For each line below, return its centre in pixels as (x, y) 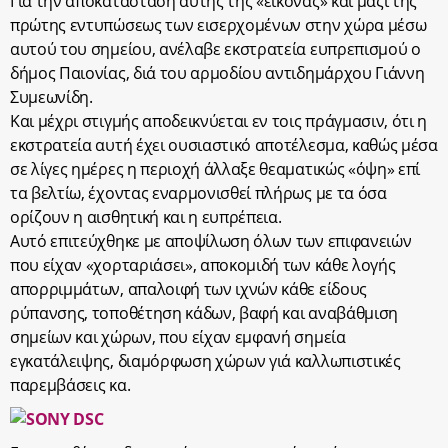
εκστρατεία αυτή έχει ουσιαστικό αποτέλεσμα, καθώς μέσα (224, 145)
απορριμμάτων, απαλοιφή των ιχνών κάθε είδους (188, 289)
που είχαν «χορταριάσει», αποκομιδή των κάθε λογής (203, 265)
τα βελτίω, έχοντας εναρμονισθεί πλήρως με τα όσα (198, 193)
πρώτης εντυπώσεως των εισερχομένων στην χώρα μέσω (218, 25)
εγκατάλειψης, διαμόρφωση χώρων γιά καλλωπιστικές (205, 361)
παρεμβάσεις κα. (70, 385)
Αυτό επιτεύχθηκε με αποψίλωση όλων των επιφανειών (211, 241)
